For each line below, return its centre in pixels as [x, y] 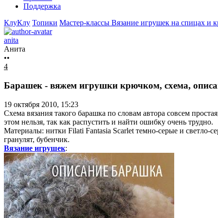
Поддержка [42, 6]
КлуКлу [17, 23]
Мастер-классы [85, 23]
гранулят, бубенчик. [37, 139]
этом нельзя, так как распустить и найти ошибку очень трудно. [109, 122]
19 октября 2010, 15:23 [41, 104]
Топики [45, 23]
